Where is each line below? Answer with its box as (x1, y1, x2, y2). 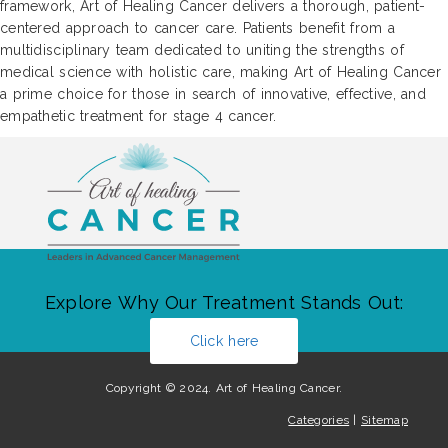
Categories (288, 413, 350, 428)
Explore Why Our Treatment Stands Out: (44, 292, 404, 314)
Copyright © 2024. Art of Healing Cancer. (105, 381, 343, 396)
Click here (189, 333, 259, 350)
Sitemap (361, 413, 408, 428)
